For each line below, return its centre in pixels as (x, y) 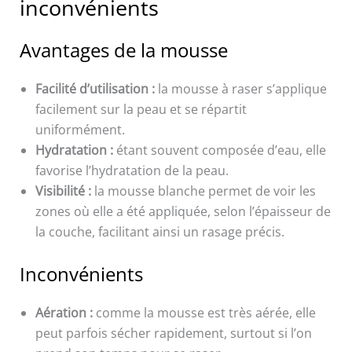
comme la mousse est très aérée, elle (204, 313)
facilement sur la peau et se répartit (141, 110)
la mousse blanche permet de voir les (203, 191)
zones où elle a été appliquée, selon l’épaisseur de (183, 212)
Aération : (64, 313)
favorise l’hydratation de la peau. (132, 171)
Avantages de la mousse (123, 50)
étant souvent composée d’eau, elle (219, 150)
